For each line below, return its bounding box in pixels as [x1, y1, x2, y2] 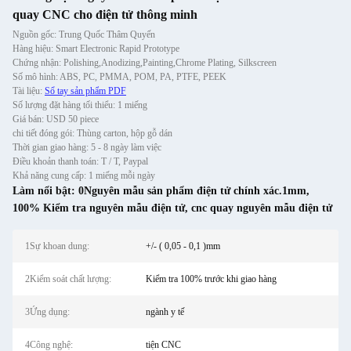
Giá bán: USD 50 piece [13, 114, 99, 125]
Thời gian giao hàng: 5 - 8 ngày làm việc [13, 142, 161, 153]
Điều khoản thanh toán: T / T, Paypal [13, 156, 148, 167]
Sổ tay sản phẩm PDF [45, 85, 126, 96]
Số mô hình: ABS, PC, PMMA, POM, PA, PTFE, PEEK [13, 71, 226, 82]
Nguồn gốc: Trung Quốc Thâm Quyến [13, 29, 155, 40]
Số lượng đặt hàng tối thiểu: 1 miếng [13, 100, 147, 110]
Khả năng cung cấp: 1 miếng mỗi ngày [13, 170, 155, 181]
